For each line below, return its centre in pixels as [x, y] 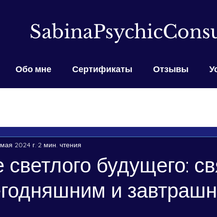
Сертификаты [102, 69]
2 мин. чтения [60, 145]
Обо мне [33, 69]
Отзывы [170, 69]
